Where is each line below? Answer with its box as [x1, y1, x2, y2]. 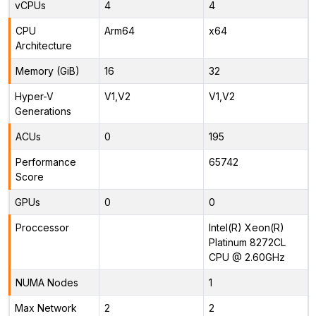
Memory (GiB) [15, 64, 80, 77]
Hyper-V [14, 90, 54, 102]
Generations [14, 104, 71, 117]
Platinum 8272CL [208, 236, 286, 248]
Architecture [15, 39, 72, 51]
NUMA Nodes [15, 276, 78, 288]
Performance [15, 155, 76, 168]
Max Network [14, 301, 77, 314]
